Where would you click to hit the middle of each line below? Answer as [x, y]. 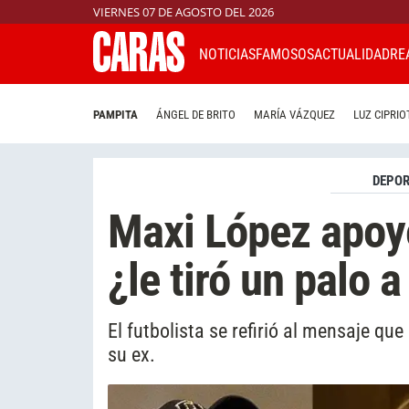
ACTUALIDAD [352, 54]
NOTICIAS [227, 54]
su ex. [131, 354]
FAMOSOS [285, 54]
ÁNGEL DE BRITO [196, 115]
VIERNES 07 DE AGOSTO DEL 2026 [184, 12]
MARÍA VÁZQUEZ [294, 115]
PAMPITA [115, 115]
